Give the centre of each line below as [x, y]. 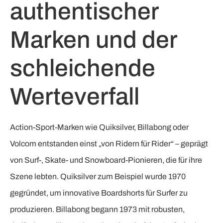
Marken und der [94, 40]
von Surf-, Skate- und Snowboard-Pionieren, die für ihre [106, 160]
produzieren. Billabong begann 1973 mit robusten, [97, 210]
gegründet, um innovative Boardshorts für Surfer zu [99, 193]
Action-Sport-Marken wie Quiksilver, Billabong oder [99, 127]
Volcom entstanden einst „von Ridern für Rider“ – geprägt [109, 144]
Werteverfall [75, 97]
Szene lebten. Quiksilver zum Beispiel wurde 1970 [98, 177]
